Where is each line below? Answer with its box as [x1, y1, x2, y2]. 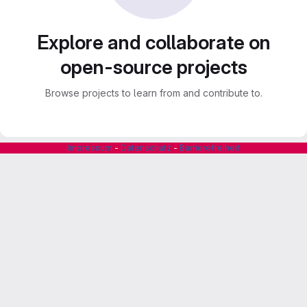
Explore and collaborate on [36, 31, 271, 54]
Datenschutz [121, 143, 171, 153]
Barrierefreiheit [180, 143, 240, 153]
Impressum [67, 143, 112, 153]
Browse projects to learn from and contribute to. [45, 87, 262, 99]
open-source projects [60, 56, 247, 79]
